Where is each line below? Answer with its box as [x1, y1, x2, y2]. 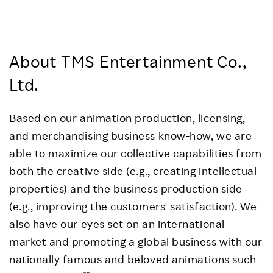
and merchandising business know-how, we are [9, 128, 252, 142]
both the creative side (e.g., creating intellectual [9, 163, 257, 177]
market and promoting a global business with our [9, 234, 263, 248]
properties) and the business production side [9, 181, 243, 195]
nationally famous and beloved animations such [9, 252, 257, 266]
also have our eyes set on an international [9, 216, 225, 230]
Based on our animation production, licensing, [9, 110, 246, 124]
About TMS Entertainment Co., [9, 51, 247, 73]
